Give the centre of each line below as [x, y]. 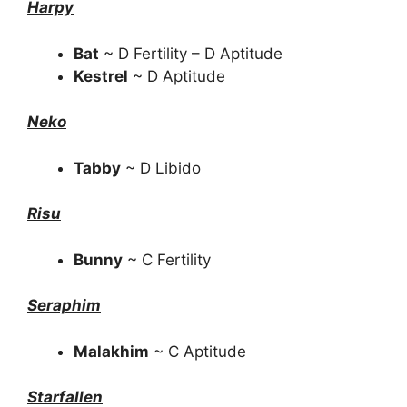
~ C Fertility [167, 259]
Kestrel [101, 76]
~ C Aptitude [198, 351]
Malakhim [111, 351]
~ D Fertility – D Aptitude [191, 53]
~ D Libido [161, 168]
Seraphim [64, 305]
